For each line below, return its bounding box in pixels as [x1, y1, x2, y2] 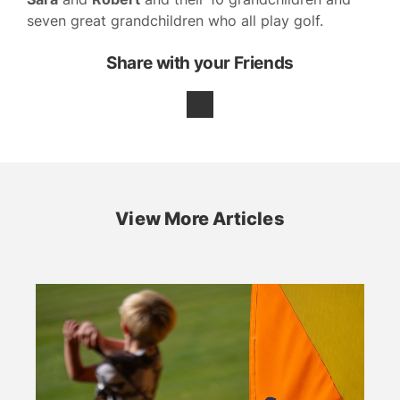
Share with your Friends [106, 53, 294, 74]
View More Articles [115, 208, 285, 230]
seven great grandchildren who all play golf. [27, 11, 323, 29]
